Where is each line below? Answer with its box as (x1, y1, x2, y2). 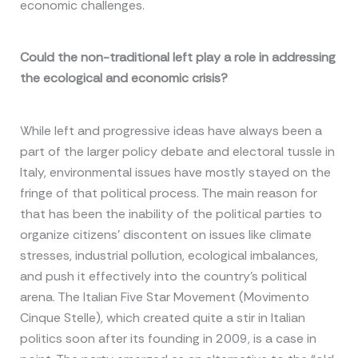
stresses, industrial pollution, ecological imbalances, (19, 246, 318, 264)
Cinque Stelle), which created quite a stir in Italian (19, 308, 305, 326)
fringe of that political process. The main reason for (19, 184, 317, 201)
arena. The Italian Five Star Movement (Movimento (19, 288, 309, 305)
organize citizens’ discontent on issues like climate (19, 225, 312, 243)
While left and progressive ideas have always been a (19, 121, 322, 139)
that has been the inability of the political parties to (19, 205, 322, 222)
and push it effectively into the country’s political (19, 267, 307, 284)
